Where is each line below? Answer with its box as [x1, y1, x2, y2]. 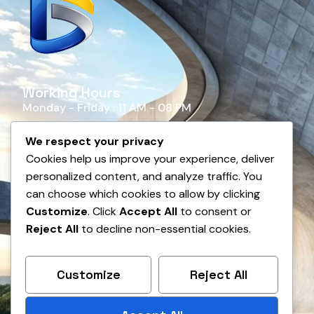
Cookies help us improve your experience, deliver [26, 151, 275, 166]
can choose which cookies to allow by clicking [26, 186, 260, 201]
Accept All [119, 204, 177, 219]
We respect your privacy [25, 134, 164, 149]
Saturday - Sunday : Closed [22, 123, 168, 138]
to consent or [177, 204, 252, 219]
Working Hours [22, 83, 120, 102]
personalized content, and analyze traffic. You [26, 169, 262, 184]
